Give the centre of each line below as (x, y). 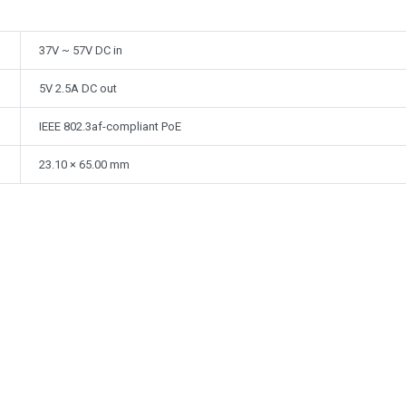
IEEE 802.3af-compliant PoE (110, 127)
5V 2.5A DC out (77, 89)
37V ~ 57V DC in (80, 51)
